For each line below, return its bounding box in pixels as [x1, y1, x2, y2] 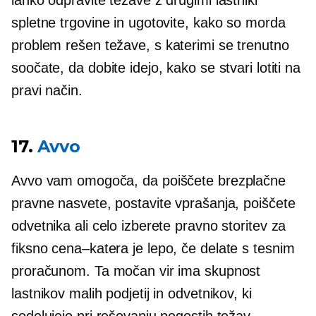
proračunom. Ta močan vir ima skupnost [11, 263, 261, 279]
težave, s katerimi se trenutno [100, 37, 289, 54]
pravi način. [11, 83, 83, 99]
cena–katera [51, 241, 129, 257]
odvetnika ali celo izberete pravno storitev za [11, 218, 286, 234]
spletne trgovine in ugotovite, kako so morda [11, 15, 286, 31]
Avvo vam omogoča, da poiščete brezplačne [11, 173, 286, 189]
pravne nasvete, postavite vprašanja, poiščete [11, 195, 296, 212]
